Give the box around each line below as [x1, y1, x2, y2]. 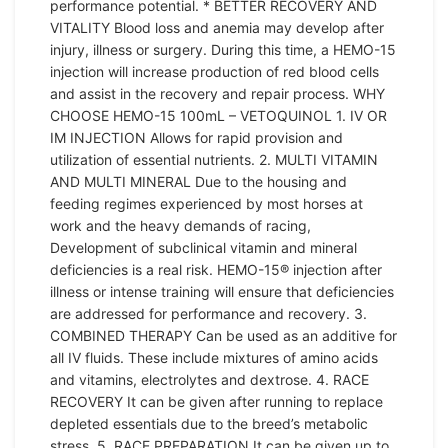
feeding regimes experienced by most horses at [50, 195, 363, 212]
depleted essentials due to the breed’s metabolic [50, 415, 368, 432]
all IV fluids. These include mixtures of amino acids [50, 349, 378, 366]
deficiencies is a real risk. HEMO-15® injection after [50, 261, 382, 278]
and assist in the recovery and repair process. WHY [50, 85, 385, 102]
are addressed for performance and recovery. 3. [50, 305, 367, 322]
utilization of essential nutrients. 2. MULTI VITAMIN [50, 151, 378, 168]
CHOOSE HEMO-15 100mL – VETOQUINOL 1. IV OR [50, 107, 387, 124]
